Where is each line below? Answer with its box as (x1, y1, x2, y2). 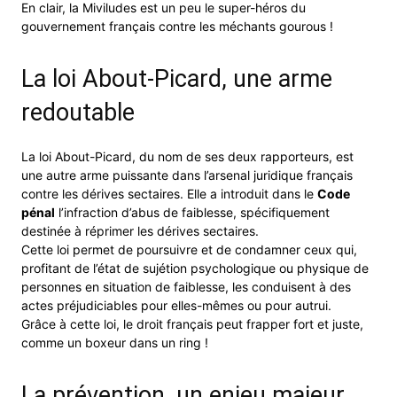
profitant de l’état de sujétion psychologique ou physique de (21, 260, 369, 276)
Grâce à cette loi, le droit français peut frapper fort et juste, (21, 315, 363, 331)
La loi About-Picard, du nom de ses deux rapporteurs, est (21, 148, 354, 164)
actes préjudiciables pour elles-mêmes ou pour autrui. (21, 297, 331, 313)
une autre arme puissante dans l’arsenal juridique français (21, 167, 353, 183)
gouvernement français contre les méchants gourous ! (21, 18, 333, 34)
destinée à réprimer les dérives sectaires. (21, 222, 259, 238)
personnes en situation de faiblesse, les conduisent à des (21, 278, 351, 294)
